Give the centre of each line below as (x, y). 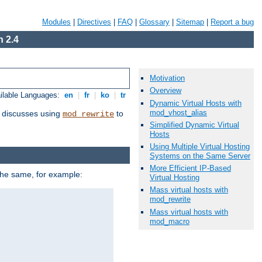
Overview (166, 91)
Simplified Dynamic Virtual (194, 125)
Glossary (154, 22)
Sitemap (190, 22)
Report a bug (232, 22)
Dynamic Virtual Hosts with (196, 103)
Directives (94, 22)
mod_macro (170, 221)
